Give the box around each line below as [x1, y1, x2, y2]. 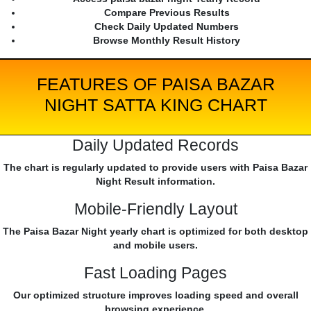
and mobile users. [113, 239, 198, 251]
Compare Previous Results [103, 7, 230, 19]
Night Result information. [96, 176, 215, 187]
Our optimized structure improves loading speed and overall [12, 289, 299, 301]
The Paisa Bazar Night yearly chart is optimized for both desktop [3, 226, 308, 237]
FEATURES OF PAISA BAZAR [36, 74, 275, 94]
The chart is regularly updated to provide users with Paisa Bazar [3, 162, 308, 174]
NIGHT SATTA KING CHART [44, 95, 267, 115]
